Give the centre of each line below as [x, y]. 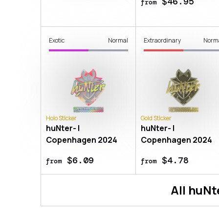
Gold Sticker [156, 118]
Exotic [57, 40]
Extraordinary [163, 40]
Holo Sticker [61, 118]
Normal [118, 40]
